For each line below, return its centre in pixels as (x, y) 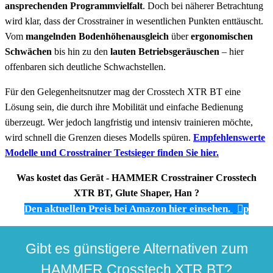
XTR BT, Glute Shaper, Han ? (136, 193)
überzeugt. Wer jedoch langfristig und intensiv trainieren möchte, (129, 122)
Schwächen (28, 51)
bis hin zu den (81, 51)
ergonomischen (222, 36)
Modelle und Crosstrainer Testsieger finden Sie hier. (112, 152)
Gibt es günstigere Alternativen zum (136, 248)
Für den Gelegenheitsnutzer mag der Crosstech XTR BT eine (123, 91)
